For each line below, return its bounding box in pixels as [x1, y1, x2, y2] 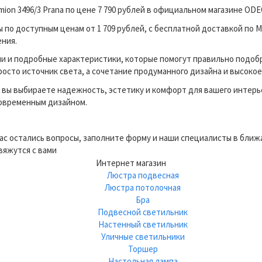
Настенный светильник [98, 219, 188, 230]
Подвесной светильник [98, 206, 188, 218]
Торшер [127, 243, 158, 254]
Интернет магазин [96, 157, 166, 168]
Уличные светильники [101, 231, 185, 242]
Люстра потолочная [105, 182, 181, 193]
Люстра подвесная [106, 170, 179, 181]
